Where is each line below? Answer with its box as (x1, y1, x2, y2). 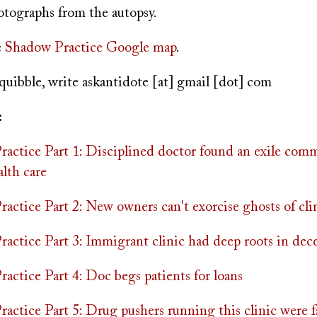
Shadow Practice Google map (5, 41, 176, 55)
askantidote (82, 76, 149, 90)
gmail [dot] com (177, 76, 272, 90)
